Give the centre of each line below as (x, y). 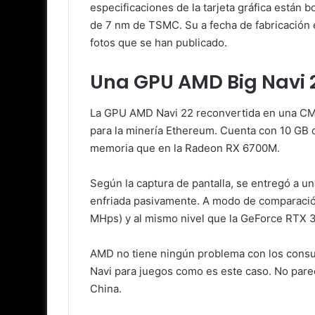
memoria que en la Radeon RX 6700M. (185, 148)
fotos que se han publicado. (159, 42)
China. (106, 289)
